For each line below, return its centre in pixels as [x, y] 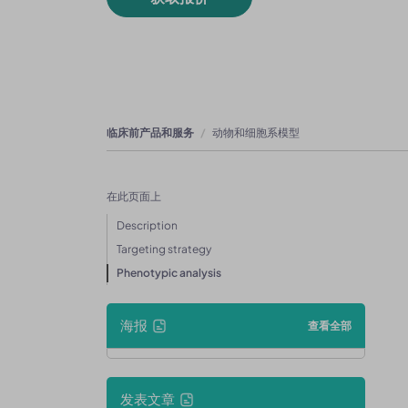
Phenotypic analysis [169, 273]
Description [147, 225]
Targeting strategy [164, 249]
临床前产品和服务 [150, 133]
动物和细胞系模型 [256, 133]
